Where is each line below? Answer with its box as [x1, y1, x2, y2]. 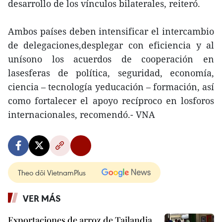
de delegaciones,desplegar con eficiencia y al [8, 39, 214, 51]
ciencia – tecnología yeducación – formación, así [8, 81, 214, 93]
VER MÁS [23, 192, 61, 204]
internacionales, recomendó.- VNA [8, 109, 155, 120]
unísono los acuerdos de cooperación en [8, 53, 214, 65]
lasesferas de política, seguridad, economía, [8, 67, 214, 79]
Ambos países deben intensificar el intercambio [8, 25, 214, 37]
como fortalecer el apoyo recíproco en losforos [8, 95, 214, 107]
